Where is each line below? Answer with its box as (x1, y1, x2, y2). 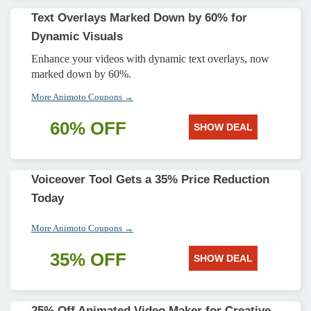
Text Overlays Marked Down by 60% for (31, 11, 247, 24)
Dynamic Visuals (31, 30, 123, 43)
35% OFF (50, 249, 126, 270)
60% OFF (50, 118, 126, 139)
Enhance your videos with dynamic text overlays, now (31, 53, 269, 65)
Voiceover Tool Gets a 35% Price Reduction (31, 173, 269, 186)
